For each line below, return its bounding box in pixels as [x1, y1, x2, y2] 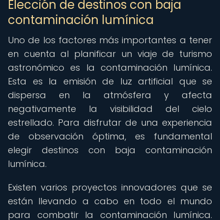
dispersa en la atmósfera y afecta [8, 89, 212, 101]
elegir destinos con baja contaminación [8, 144, 212, 156]
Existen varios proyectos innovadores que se [8, 181, 212, 193]
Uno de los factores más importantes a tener [8, 34, 212, 46]
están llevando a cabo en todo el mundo [8, 195, 212, 207]
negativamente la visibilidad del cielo [8, 103, 212, 115]
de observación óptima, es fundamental [8, 130, 212, 142]
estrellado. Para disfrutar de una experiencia [8, 116, 212, 129]
